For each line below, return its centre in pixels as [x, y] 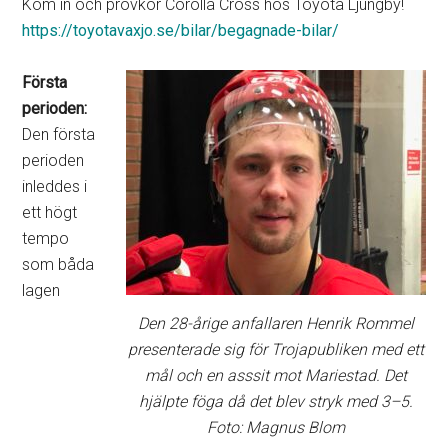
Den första [59, 135]
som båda [58, 265]
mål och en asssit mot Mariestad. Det [275, 376]
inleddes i [55, 187]
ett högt [50, 213]
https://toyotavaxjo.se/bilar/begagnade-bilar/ [181, 31]
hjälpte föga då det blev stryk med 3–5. [275, 402]
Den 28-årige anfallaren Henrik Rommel [275, 324]
